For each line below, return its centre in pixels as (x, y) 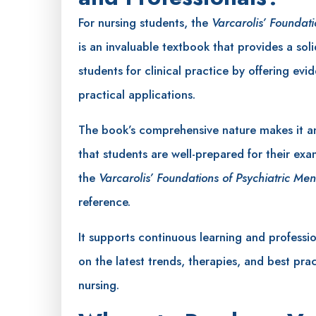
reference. (106, 201)
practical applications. (139, 94)
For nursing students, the (145, 22)
